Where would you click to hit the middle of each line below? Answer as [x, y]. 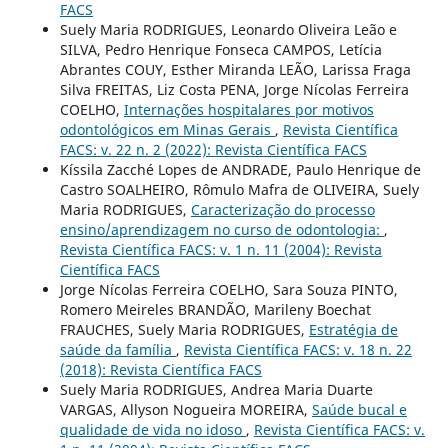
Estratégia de [353, 329]
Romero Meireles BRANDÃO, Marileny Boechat [215, 309]
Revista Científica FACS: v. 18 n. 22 [297, 349]
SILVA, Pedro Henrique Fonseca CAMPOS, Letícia [220, 49]
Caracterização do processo [282, 209]
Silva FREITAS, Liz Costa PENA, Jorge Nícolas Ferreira [234, 89]
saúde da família [117, 349]
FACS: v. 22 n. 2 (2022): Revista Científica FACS [213, 149]
